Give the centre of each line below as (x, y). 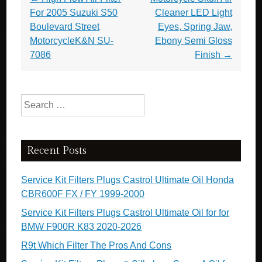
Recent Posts (57, 151)
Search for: (44, 101)
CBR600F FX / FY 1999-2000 (83, 194)
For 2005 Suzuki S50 (74, 13)
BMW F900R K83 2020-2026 (82, 227)
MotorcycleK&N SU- (72, 41)
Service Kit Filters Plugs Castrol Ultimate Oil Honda (128, 180)
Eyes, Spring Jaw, (195, 27)
